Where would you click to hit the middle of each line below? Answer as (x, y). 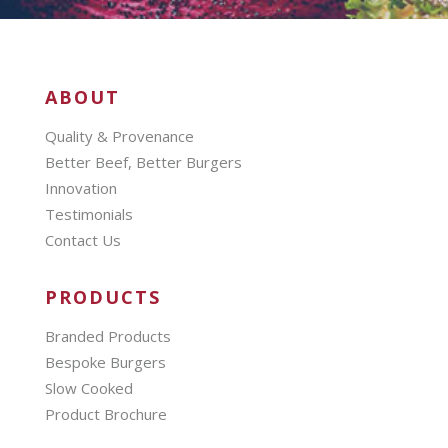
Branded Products (107, 336)
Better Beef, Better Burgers (143, 162)
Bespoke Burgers (105, 362)
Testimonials (88, 214)
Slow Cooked (88, 388)
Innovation (80, 188)
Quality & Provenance (119, 136)
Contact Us (82, 240)
